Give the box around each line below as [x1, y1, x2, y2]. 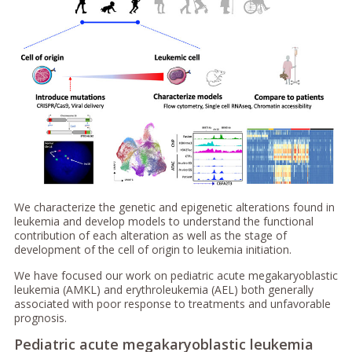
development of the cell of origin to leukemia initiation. [13, 242, 291, 258]
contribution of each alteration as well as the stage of [13, 228, 287, 244]
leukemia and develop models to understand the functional [13, 214, 313, 229]
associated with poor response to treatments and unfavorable [13, 296, 331, 312]
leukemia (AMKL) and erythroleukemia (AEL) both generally [13, 282, 313, 298]
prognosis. [13, 310, 67, 326]
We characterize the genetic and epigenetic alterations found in [13, 200, 335, 215]
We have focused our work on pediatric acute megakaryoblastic [13, 268, 338, 284]
